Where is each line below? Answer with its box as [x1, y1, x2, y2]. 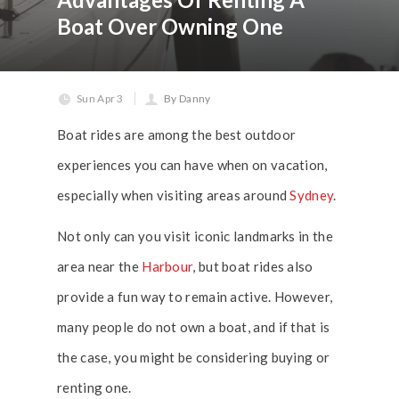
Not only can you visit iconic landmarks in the [57, 228, 333, 244]
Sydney [289, 187, 334, 203]
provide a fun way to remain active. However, [57, 289, 333, 305]
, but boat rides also [192, 258, 313, 274]
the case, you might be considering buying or [57, 349, 330, 365]
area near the [57, 258, 142, 274]
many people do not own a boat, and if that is [57, 319, 330, 335]
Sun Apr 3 [77, 92, 124, 105]
